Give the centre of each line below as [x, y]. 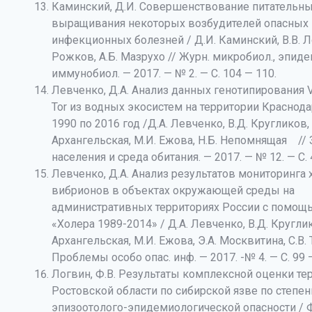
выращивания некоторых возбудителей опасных [180, 23]
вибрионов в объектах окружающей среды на [173, 190]
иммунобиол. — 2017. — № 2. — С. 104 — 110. [164, 73]
